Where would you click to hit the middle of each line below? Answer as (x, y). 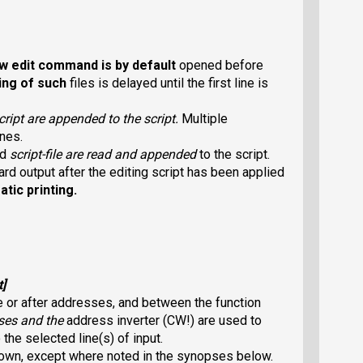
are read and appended (130, 154)
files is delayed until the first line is (169, 83)
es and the (35, 321)
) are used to (226, 321)
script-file (36, 154)
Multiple (205, 118)
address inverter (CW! (128, 321)
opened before (221, 65)
